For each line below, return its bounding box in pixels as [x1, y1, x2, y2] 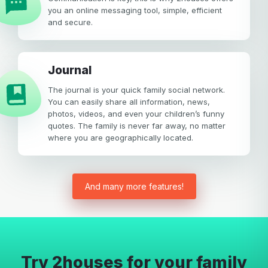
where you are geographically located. [48, 132, 193, 142]
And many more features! [84, 181, 184, 191]
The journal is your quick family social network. [48, 84, 225, 95]
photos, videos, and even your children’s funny [48, 108, 224, 118]
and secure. [48, 17, 93, 27]
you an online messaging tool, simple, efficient [48, 5, 222, 15]
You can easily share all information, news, [48, 96, 210, 106]
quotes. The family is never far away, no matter [48, 120, 226, 130]
